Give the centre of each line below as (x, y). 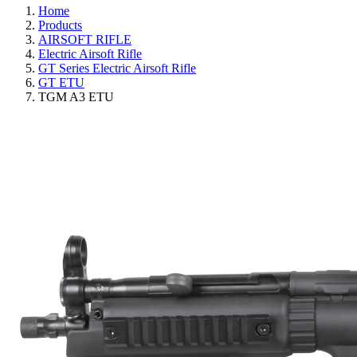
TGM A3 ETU (76, 97)
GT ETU (61, 83)
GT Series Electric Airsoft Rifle (117, 69)
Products (60, 25)
